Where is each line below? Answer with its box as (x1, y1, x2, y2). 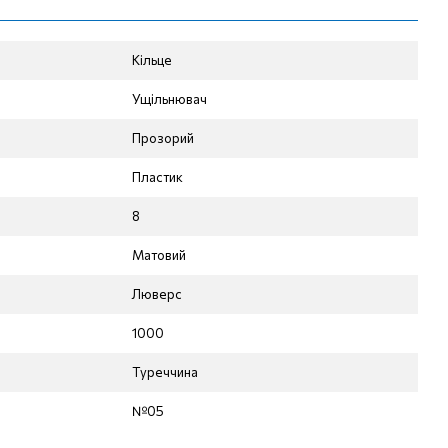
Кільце (132, 52, 172, 68)
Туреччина (132, 364, 198, 380)
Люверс (132, 286, 182, 302)
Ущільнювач (132, 91, 207, 107)
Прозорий (132, 130, 194, 146)
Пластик (132, 169, 183, 185)
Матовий (132, 247, 186, 263)
